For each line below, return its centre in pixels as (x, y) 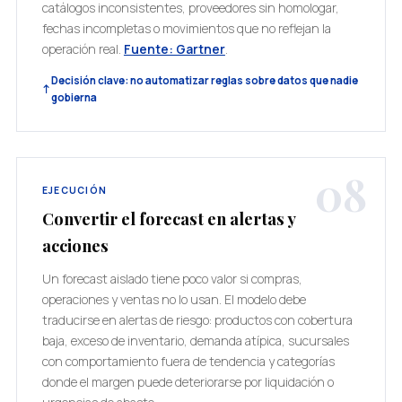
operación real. (83, 49)
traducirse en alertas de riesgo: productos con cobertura (197, 320)
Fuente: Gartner (174, 49)
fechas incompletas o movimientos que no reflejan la (186, 28)
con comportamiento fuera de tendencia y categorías (188, 361)
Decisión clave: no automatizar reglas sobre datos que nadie (204, 80)
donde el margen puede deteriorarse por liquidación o (188, 382)
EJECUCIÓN (74, 190)
